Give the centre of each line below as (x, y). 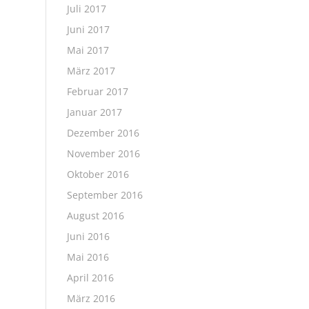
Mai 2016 (88, 257)
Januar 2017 (94, 112)
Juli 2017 (86, 9)
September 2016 (104, 195)
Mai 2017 (88, 50)
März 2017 (91, 71)
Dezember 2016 (103, 133)
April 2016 (90, 278)
